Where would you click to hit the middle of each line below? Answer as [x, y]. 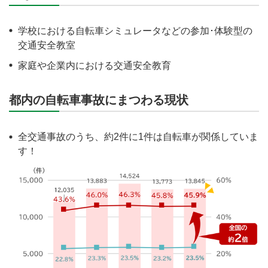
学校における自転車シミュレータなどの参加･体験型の [135, 31]
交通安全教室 [47, 45]
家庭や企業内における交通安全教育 [95, 66]
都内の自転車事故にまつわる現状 [99, 100]
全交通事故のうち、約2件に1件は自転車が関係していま [138, 137]
